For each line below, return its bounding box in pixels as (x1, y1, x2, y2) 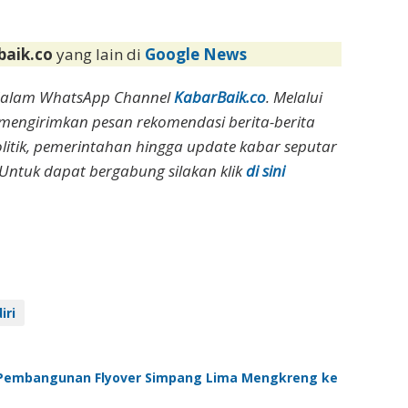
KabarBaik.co (174, 87, 267, 108)
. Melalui (266, 87, 323, 108)
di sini (245, 160, 285, 182)
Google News (145, 44, 248, 66)
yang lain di (56, 44, 146, 66)
